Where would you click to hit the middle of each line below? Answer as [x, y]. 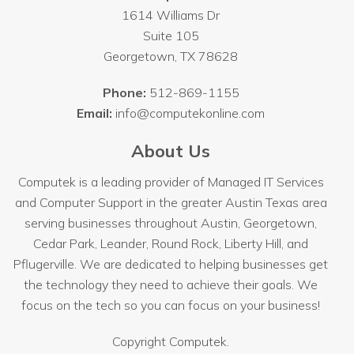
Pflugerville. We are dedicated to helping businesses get [171, 264]
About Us [171, 151]
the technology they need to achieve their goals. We [171, 285]
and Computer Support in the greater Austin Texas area [171, 203]
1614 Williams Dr [171, 15]
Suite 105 [171, 36]
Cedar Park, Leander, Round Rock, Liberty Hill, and [171, 244]
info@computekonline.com [190, 113]
